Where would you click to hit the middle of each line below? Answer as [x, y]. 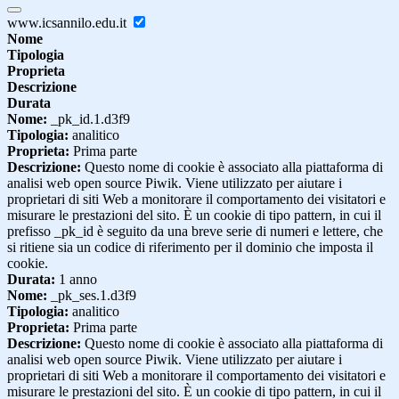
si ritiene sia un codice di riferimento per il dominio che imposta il [190, 247]
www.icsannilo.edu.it [69, 22]
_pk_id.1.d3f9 [89, 118]
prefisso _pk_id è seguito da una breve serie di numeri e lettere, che [195, 231]
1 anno [76, 279]
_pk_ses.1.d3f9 [92, 295]
